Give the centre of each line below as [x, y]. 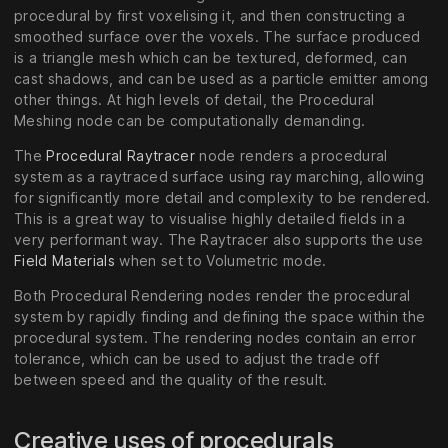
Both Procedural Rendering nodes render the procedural [212, 296]
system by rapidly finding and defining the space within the [220, 317]
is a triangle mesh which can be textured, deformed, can [211, 58]
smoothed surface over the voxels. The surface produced [217, 37]
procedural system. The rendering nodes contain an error [215, 338]
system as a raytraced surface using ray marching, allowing [219, 177]
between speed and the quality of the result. [171, 380]
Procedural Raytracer [120, 156]
